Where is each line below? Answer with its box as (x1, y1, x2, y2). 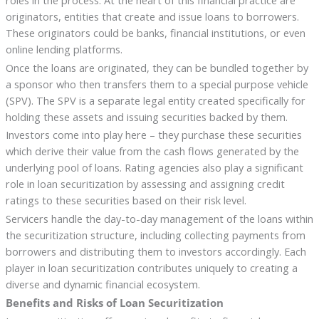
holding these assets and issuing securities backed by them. (5, 109, 288, 124)
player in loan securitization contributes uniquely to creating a (5, 261, 298, 276)
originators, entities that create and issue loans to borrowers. (5, 9, 299, 23)
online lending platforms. (5, 41, 122, 56)
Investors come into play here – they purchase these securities (5, 127, 302, 142)
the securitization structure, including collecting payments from (5, 228, 305, 243)
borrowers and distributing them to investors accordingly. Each (5, 244, 306, 259)
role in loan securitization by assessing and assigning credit (5, 177, 285, 192)
